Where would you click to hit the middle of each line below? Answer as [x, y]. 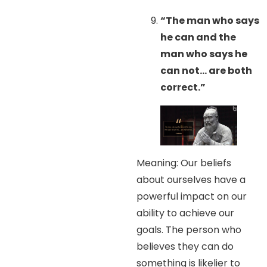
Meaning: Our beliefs [184, 163]
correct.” [183, 87]
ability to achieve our [186, 213]
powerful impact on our [192, 197]
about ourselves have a [191, 180]
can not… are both [207, 70]
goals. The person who [189, 230]
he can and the [198, 37]
